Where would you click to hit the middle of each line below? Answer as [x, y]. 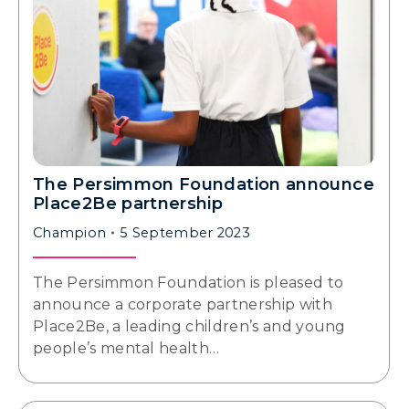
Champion [70, 232]
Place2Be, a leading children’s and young [189, 326]
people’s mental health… [126, 348]
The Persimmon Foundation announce [204, 184]
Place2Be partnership [128, 203]
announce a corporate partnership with [183, 304]
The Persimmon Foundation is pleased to [189, 282]
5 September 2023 [185, 232]
